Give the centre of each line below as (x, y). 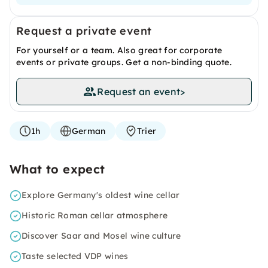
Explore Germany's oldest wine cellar (101, 195)
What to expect (57, 169)
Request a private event (84, 31)
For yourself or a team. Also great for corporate (119, 50)
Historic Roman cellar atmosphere (95, 215)
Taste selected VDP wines (75, 256)
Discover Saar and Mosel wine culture (101, 236)
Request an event (139, 92)
